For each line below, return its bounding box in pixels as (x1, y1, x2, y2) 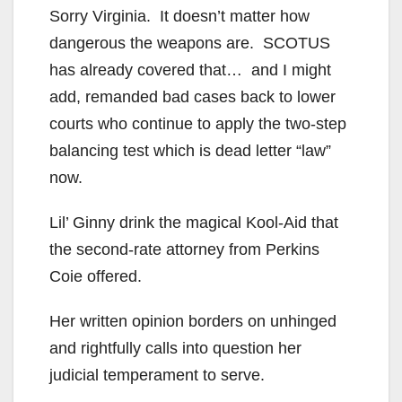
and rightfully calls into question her (49, 338, 301, 357)
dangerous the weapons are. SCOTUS (49, 33, 330, 52)
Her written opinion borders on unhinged (49, 311, 336, 330)
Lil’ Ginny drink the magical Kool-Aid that (49, 213, 338, 232)
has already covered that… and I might (49, 60, 331, 79)
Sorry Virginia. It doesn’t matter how (49, 6, 310, 25)
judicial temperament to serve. (49, 365, 269, 384)
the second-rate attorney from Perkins (49, 240, 319, 258)
